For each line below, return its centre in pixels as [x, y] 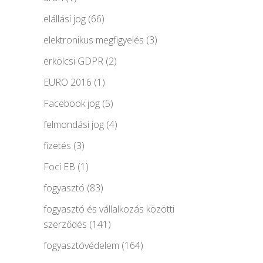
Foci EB [59, 166]
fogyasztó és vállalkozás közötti [109, 209]
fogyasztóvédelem [81, 245]
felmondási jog [74, 124]
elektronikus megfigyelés [94, 40]
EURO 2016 [68, 82]
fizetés [57, 145]
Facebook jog [72, 103]
